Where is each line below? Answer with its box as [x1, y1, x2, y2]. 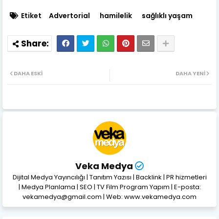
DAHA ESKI [14, 69, 43, 78]
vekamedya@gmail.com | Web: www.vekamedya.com [22, 192, 197, 202]
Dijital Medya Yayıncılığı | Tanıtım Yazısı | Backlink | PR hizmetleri [12, 173, 207, 182]
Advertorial [49, 11, 90, 21]
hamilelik [100, 11, 132, 21]
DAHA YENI [175, 69, 205, 78]
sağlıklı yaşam [142, 11, 193, 21]
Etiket [21, 11, 42, 21]
